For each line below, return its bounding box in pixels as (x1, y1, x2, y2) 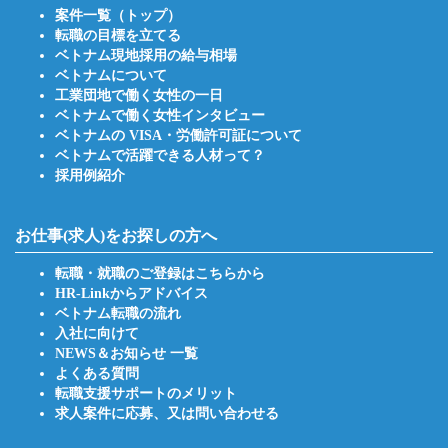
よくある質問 (55, 366, 139, 381)
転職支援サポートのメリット (55, 386, 237, 401)
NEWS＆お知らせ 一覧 (55, 346, 198, 361)
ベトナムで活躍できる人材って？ (55, 148, 265, 163)
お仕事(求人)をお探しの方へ (15, 227, 217, 244)
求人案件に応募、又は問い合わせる (55, 406, 279, 421)
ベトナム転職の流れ (55, 306, 181, 321)
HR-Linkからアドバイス (55, 286, 208, 301)
